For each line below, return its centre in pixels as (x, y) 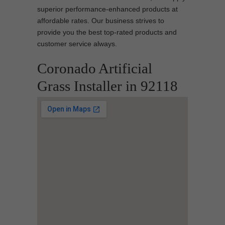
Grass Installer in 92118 (107, 86)
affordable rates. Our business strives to (101, 21)
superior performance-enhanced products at (107, 9)
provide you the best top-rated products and (107, 32)
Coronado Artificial (95, 68)
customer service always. (77, 44)
